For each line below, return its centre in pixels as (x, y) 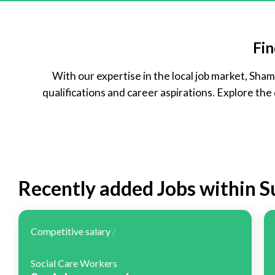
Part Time (69, 35)
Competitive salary (72, 231)
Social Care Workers (74, 263)
